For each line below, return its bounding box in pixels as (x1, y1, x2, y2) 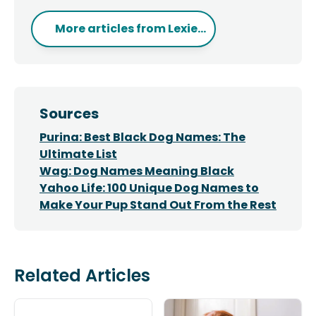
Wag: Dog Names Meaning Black (39, 163, 234, 179)
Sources (39, 104, 99, 123)
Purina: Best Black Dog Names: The (39, 129, 245, 145)
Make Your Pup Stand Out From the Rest (39, 197, 276, 213)
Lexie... (168, 20, 206, 37)
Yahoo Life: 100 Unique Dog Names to (39, 180, 259, 196)
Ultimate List (39, 146, 117, 162)
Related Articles (14, 264, 150, 287)
